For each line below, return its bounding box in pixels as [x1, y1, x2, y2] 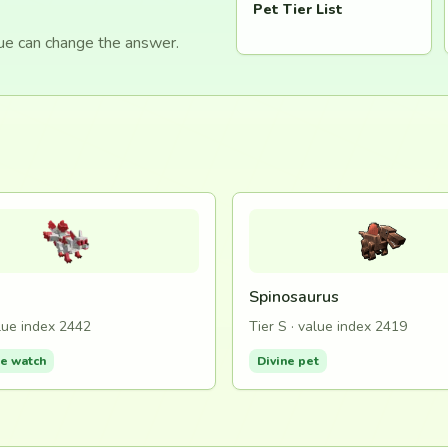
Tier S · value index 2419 [249, 317, 407, 336]
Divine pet [257, 353, 319, 369]
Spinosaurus [249, 286, 339, 308]
